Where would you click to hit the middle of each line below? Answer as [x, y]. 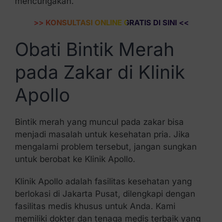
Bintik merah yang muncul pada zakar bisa [99, 122]
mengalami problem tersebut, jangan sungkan [106, 146]
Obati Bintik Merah [94, 50]
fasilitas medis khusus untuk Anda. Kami [95, 206]
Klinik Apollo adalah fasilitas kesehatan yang [103, 181]
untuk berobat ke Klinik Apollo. [75, 159]
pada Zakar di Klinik [100, 72]
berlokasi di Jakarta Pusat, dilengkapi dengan [105, 194]
